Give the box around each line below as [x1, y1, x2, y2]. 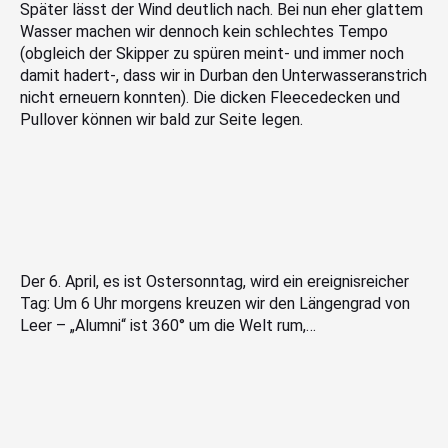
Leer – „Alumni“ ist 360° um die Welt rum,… [20, 315, 316, 335]
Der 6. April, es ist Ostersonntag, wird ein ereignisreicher [20, 271, 409, 291]
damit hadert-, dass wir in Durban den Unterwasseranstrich [20, 65, 427, 85]
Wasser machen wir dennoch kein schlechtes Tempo [20, 21, 388, 41]
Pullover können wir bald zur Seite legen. [20, 109, 303, 129]
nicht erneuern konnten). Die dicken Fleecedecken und [20, 87, 400, 107]
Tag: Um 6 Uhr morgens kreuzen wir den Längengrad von [20, 293, 410, 313]
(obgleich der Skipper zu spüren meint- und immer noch [20, 43, 404, 63]
